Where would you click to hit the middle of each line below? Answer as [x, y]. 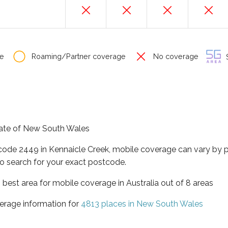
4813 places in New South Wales [142, 204]
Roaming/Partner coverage [78, 56]
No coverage [175, 56]
